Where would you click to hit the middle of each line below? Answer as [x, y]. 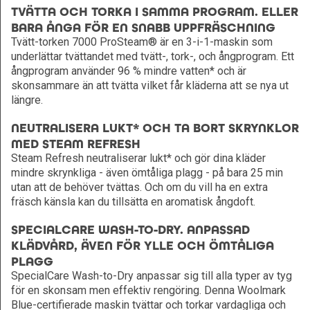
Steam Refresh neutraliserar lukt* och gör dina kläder [138, 158]
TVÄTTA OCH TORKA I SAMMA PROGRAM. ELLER [155, 12]
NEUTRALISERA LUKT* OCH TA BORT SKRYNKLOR [155, 128]
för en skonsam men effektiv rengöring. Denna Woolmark [148, 290]
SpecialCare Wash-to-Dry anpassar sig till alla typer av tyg [152, 276]
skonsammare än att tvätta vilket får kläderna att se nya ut [150, 85]
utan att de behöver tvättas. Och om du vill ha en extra [139, 187]
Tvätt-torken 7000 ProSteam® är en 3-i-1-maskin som [142, 42]
